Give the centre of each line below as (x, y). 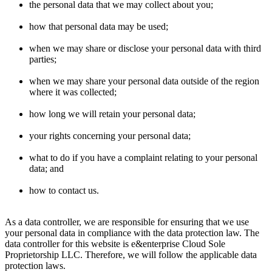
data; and (46, 168)
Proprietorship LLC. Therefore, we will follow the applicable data (131, 254)
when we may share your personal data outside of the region (144, 81)
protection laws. (35, 265)
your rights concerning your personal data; (110, 135)
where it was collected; (73, 92)
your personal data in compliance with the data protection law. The (132, 233)
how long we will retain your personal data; (112, 114)
